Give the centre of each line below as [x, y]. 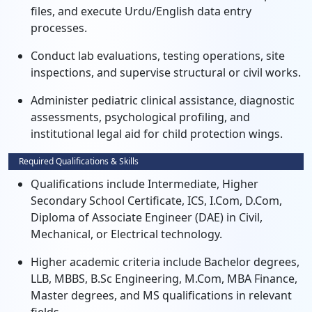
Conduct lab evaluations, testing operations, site [158, 56]
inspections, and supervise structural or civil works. [166, 72]
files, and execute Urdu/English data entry [141, 11]
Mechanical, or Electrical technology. [126, 234]
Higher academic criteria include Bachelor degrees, [165, 262]
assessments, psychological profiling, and [140, 117]
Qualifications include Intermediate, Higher [145, 184]
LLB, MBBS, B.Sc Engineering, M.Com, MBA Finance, [164, 279]
